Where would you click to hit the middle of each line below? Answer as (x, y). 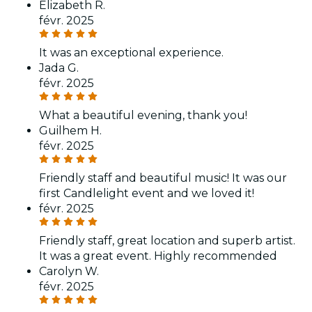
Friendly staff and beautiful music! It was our (163, 178)
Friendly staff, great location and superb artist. (167, 240)
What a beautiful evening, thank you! (143, 115)
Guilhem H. (70, 130)
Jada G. (59, 68)
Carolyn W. (69, 271)
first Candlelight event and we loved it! (147, 193)
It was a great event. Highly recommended (158, 256)
